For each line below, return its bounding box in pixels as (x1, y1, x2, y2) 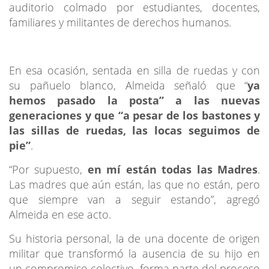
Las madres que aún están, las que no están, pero (9, 177, 260, 192)
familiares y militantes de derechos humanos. (9, 14, 231, 29)
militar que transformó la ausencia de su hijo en (9, 246, 260, 261)
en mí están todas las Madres (82, 162, 258, 177)
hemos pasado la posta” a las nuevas (9, 92, 260, 107)
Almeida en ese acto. (9, 207, 111, 222)
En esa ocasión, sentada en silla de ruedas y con (9, 62, 260, 77)
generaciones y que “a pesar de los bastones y (9, 107, 260, 122)
